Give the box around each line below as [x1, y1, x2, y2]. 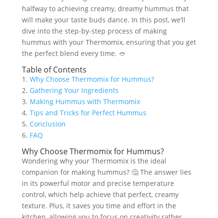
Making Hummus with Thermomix [29, 97, 140, 106]
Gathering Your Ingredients [29, 86, 119, 95]
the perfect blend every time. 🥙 [21, 49, 126, 58]
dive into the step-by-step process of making [21, 26, 167, 36]
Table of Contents [21, 64, 87, 75]
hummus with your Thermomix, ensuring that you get [21, 37, 196, 47]
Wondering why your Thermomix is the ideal [21, 156, 166, 165]
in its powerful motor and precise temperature [21, 179, 174, 188]
